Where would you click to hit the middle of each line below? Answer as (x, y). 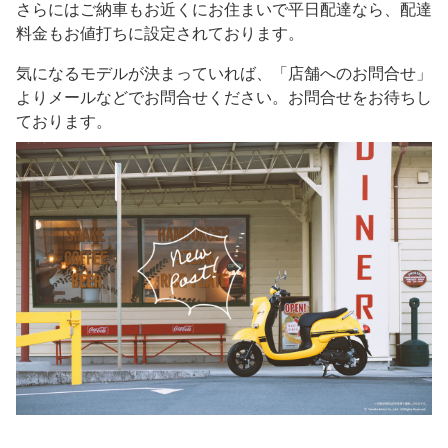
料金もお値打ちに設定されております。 (160, 33)
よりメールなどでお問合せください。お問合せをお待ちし (224, 97)
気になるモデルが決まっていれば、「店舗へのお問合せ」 (224, 73)
